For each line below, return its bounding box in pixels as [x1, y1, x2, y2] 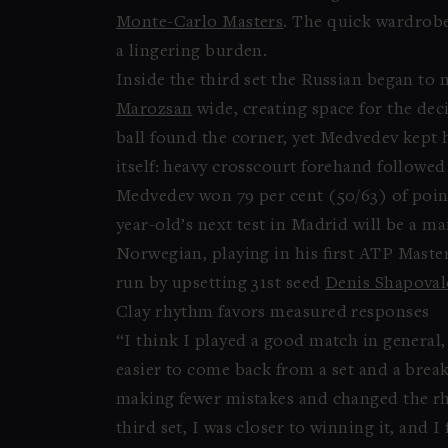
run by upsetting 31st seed [115, 275, 325, 293]
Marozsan [115, 101, 193, 119]
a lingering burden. [115, 43, 268, 61]
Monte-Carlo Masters [115, 14, 284, 32]
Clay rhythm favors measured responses [115, 304, 430, 322]
